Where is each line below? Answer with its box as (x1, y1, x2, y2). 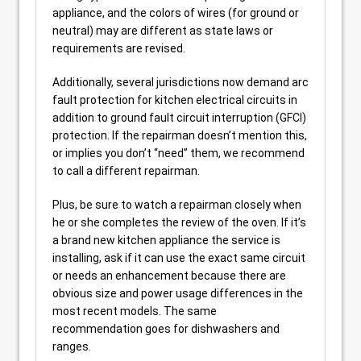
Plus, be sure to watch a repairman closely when (52, 198, 301, 211)
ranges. (52, 340, 91, 353)
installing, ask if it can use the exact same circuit (52, 251, 305, 264)
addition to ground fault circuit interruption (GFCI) (52, 111, 306, 124)
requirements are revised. (52, 42, 185, 55)
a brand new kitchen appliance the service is (52, 234, 280, 247)
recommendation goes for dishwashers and (52, 322, 280, 335)
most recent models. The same (52, 305, 217, 317)
